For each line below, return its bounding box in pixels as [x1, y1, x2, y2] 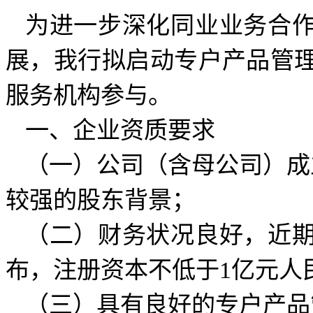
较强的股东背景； [6, 187, 196, 213]
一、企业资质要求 [25, 117, 215, 143]
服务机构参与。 [6, 82, 172, 108]
